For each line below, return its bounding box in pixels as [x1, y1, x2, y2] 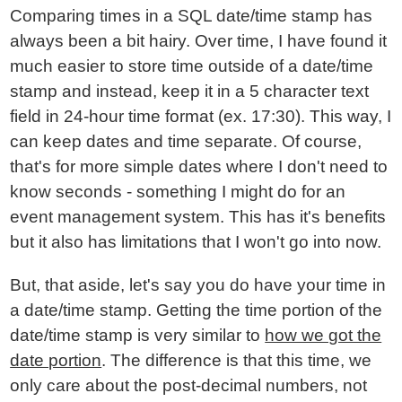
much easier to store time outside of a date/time [10, 57, 374, 75]
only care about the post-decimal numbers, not [10, 376, 368, 395]
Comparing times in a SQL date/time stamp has [10, 6, 373, 25]
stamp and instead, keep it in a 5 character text [10, 82, 370, 100]
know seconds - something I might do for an [10, 182, 346, 201]
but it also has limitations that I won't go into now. [10, 232, 382, 251]
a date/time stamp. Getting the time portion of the [10, 301, 383, 319]
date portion [10, 351, 102, 370]
